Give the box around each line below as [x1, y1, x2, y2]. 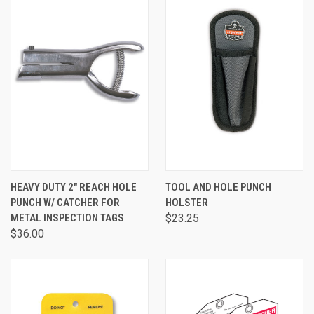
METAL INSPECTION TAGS [11, 212, 124, 224]
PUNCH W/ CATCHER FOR [11, 196, 120, 209]
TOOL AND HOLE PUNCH [165, 181, 271, 193]
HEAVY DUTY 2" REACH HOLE [11, 181, 137, 193]
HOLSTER [165, 196, 208, 209]
